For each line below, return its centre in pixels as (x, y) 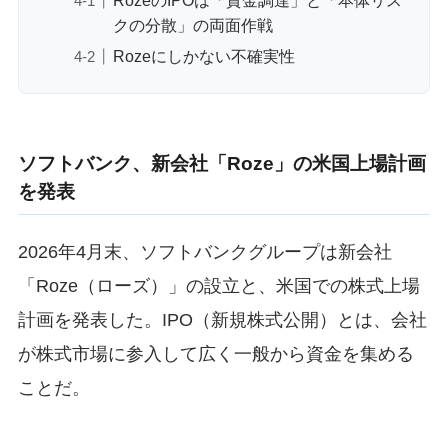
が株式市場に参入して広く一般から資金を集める (215, 353)
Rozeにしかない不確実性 (203, 55)
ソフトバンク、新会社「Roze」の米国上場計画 (221, 163)
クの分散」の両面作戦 (192, 24)
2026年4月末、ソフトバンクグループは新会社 (204, 251)
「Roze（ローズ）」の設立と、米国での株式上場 (218, 285)
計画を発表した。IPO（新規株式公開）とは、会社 (222, 319)
